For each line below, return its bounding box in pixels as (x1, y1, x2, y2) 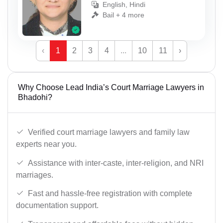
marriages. (16, 170, 53, 179)
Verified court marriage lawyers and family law (28, 128, 190, 137)
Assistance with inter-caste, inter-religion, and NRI (28, 158, 204, 167)
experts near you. (16, 140, 77, 149)
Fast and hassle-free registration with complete (28, 189, 192, 198)
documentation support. (16, 201, 99, 210)
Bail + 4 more (103, 10, 144, 19)
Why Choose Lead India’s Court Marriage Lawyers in (18, 83, 204, 92)
